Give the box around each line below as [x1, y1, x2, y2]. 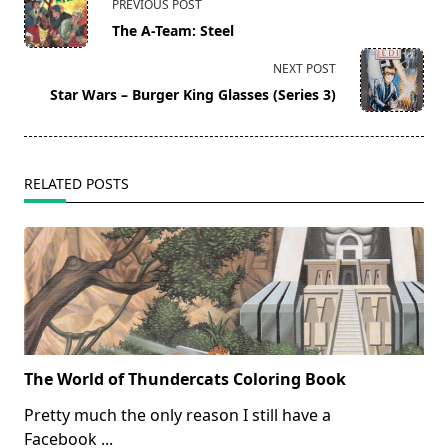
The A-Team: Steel [112, 21, 234, 41]
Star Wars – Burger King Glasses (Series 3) [50, 85, 336, 105]
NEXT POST [273, 60, 336, 78]
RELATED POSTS [24, 174, 129, 194]
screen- [23, 56, 79, 79]
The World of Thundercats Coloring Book [24, 368, 346, 391]
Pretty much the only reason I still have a [24, 404, 331, 427]
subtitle [23, 32, 80, 55]
